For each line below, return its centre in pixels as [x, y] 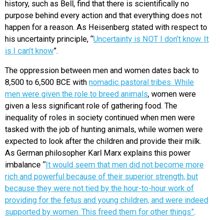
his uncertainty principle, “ [49, 39]
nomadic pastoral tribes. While [141, 82]
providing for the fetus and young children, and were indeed [107, 200]
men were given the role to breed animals [76, 94]
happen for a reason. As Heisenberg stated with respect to [106, 27]
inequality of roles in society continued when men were [100, 118]
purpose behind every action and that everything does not [103, 16]
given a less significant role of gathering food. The [91, 106]
